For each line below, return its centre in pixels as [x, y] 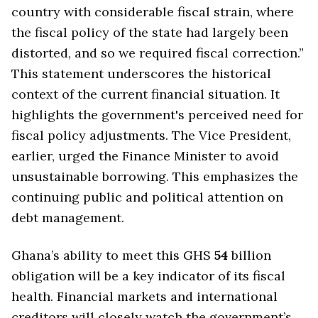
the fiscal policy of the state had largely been [150, 33]
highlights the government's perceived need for [157, 115]
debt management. [68, 218]
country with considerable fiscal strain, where [153, 12]
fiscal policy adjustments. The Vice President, [151, 136]
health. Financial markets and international [144, 296]
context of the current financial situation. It [146, 94]
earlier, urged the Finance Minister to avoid [145, 156]
